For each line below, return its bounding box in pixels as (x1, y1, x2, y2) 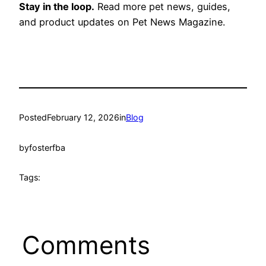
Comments (21, 230, 150, 260)
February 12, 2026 (47, 112, 119, 122)
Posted (19, 112, 47, 122)
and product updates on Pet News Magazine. (19, 16, 225, 28)
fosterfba (29, 142, 65, 153)
